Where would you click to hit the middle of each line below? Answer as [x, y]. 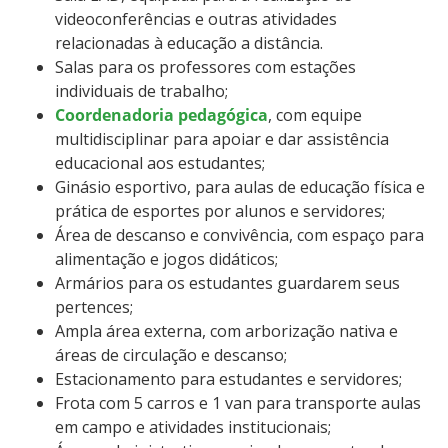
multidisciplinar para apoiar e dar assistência [222, 138]
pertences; [94, 306]
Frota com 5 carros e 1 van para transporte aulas [238, 402]
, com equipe [315, 114]
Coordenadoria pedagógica [161, 114]
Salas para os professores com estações [205, 66]
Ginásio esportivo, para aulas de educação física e [240, 186]
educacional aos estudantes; [160, 162]
